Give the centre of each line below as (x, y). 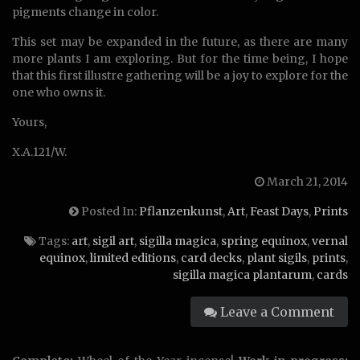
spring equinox (264, 241)
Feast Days (279, 211)
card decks (211, 258)
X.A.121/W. (39, 151)
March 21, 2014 (306, 181)
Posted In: (109, 211)
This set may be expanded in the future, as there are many (180, 41)
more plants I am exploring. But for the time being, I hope (180, 58)
